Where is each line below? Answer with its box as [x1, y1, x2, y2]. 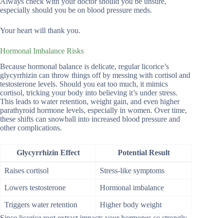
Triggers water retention [4, 200, 77, 209]
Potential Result [117, 148, 170, 157]
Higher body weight [100, 200, 162, 209]
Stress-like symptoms [100, 166, 164, 175]
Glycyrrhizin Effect [16, 148, 80, 157]
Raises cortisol [4, 166, 49, 175]
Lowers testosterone [4, 183, 66, 192]
